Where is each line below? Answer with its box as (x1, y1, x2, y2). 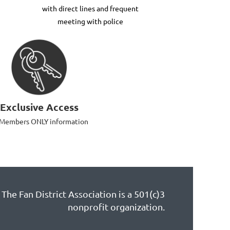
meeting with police (57, 16, 123, 26)
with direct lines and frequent (42, 3, 139, 13)
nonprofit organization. (68, 201, 165, 212)
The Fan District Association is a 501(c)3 (2, 188, 165, 199)
